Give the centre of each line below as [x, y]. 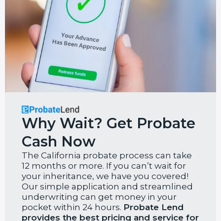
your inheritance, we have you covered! [105, 176]
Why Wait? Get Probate [109, 123]
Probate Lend [154, 207]
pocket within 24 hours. [73, 207]
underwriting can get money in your [99, 197]
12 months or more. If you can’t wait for [104, 166]
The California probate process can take [107, 156]
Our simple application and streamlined [108, 187]
